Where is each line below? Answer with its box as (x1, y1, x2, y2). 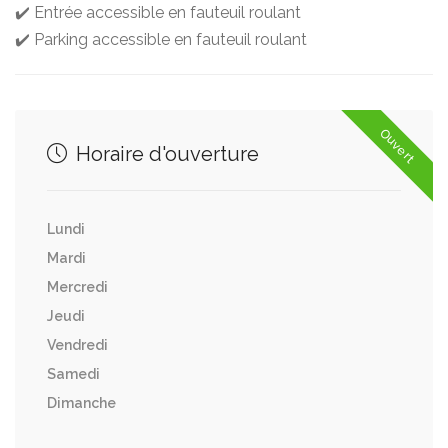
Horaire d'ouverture (71, 142, 259, 166)
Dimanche (47, 395, 116, 411)
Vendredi (47, 337, 108, 353)
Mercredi (47, 279, 108, 295)
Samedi (47, 366, 100, 382)
